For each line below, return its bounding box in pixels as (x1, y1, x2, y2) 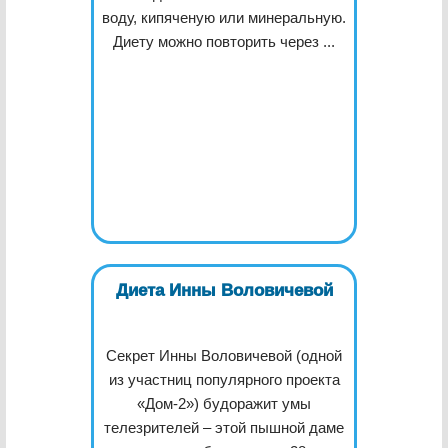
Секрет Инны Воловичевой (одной (106, 347, 342, 364)
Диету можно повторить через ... (113, 33, 335, 50)
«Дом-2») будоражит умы (137, 395, 311, 412)
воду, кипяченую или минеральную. (102, 9, 346, 26)
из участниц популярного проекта (108, 371, 340, 388)
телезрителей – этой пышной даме (104, 419, 344, 436)
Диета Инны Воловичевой (115, 281, 333, 300)
